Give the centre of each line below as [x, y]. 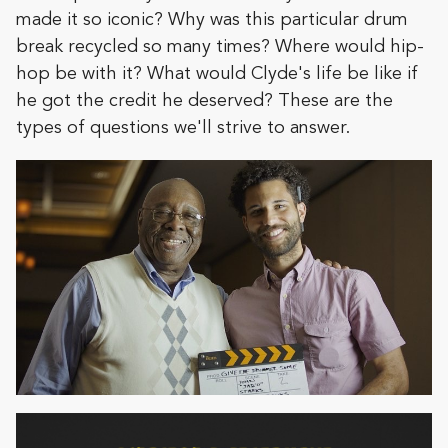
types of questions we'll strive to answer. [183, 127]
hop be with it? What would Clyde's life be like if [217, 73]
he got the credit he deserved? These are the [204, 100]
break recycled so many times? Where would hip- [220, 46]
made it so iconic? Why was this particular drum [212, 19]
